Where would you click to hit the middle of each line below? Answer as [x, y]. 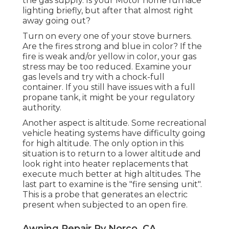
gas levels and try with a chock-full [94, 77]
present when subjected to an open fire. [105, 205]
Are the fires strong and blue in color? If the [112, 47]
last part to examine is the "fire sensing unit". [112, 185]
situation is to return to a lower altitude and [112, 154]
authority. [42, 108]
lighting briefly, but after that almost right [108, 11]
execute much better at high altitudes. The [112, 174]
